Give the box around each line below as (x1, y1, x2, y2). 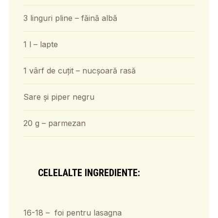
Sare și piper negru (23, 91, 94, 102)
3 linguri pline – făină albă (23, 13, 117, 23)
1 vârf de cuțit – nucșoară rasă (23, 65, 136, 75)
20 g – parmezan (23, 118, 86, 128)
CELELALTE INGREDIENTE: (37, 166, 140, 179)
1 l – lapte (23, 39, 58, 49)
